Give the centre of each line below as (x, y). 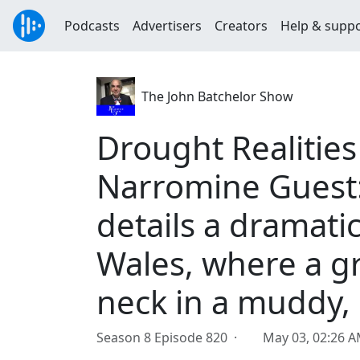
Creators (241, 26)
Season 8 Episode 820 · (170, 337)
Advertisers (167, 26)
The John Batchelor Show (217, 96)
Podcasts (92, 26)
